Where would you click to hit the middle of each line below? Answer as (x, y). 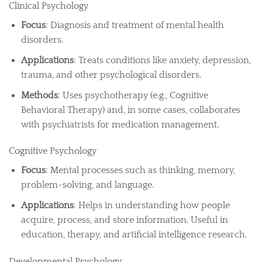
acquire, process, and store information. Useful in (124, 220)
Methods (39, 95)
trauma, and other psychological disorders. (111, 75)
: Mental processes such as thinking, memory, (140, 170)
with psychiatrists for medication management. (120, 124)
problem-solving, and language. (87, 185)
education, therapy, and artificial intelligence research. (134, 234)
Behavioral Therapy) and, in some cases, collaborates (130, 110)
